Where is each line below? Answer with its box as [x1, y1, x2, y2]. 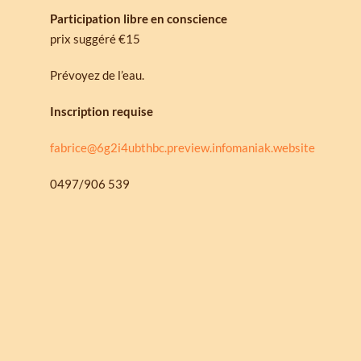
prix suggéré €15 [50, 31, 140, 46]
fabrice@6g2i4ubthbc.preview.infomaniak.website [50, 139, 315, 155]
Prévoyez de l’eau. [50, 67, 144, 82]
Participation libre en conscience [50, 10, 227, 26]
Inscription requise [50, 103, 153, 118]
